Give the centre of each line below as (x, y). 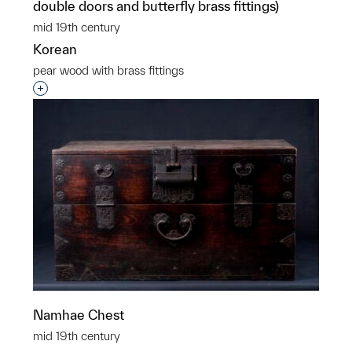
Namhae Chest (79, 315)
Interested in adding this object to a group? (167, 89)
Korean (55, 49)
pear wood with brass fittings (108, 70)
